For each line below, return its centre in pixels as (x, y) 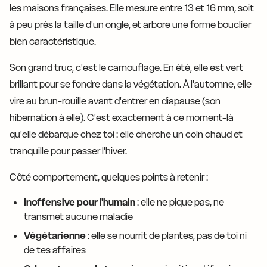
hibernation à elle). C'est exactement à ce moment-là (122, 118)
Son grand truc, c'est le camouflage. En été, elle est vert (126, 68)
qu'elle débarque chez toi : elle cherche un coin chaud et (126, 134)
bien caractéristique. (53, 41)
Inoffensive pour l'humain (80, 202)
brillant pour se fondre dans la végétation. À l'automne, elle (131, 84)
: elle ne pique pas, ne (180, 202)
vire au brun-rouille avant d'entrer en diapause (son (115, 101)
